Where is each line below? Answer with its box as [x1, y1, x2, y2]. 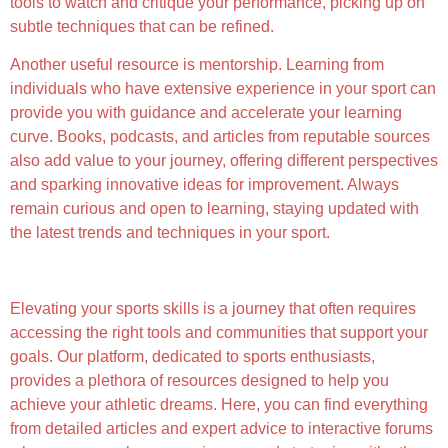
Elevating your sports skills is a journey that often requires [10, 299, 416, 317]
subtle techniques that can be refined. [10, 17, 274, 35]
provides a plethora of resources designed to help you [10, 371, 389, 389]
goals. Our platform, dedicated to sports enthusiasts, [10, 347, 375, 365]
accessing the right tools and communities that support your [10, 323, 428, 341]
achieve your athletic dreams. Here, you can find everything [10, 395, 428, 413]
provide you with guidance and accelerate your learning [10, 104, 402, 122]
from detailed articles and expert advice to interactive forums [10, 419, 433, 437]
